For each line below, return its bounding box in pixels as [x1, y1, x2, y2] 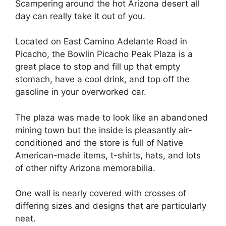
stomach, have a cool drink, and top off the [15, 74, 190, 84]
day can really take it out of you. [15, 11, 145, 21]
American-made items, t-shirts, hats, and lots [15, 150, 201, 160]
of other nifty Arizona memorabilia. [15, 162, 155, 173]
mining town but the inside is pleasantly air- [15, 125, 192, 135]
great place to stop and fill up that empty [15, 62, 180, 72]
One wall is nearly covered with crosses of [15, 188, 186, 198]
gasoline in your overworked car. [15, 87, 146, 97]
